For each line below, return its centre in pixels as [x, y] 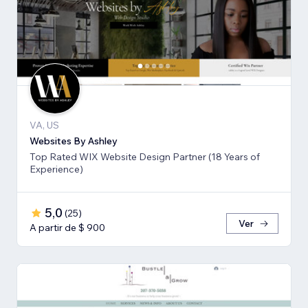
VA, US [44, 125]
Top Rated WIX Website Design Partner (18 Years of [145, 156]
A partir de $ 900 [67, 227]
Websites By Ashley [74, 141]
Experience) [56, 169]
